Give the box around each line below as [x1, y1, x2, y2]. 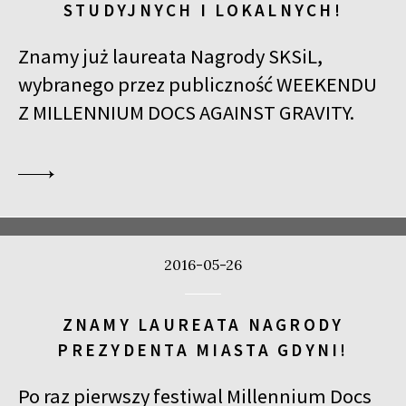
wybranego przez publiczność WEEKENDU [18, 72, 377, 98]
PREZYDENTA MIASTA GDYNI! [57, 338, 349, 361]
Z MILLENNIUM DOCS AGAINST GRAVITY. [18, 100, 354, 126]
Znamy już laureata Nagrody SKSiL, [18, 43, 323, 70]
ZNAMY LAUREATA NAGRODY [62, 313, 344, 335]
